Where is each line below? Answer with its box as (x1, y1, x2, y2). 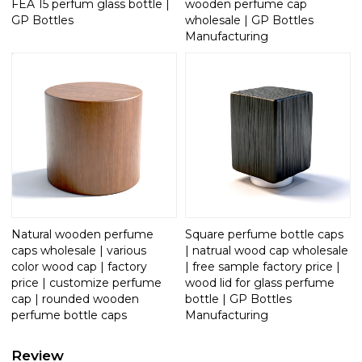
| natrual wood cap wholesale (185, 242, 348, 258)
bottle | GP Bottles (185, 291, 292, 306)
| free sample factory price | (185, 259, 340, 274)
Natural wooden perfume (11, 226, 154, 242)
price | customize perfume (11, 275, 162, 290)
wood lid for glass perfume (185, 275, 335, 290)
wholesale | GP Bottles (185, 13, 314, 28)
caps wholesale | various (11, 242, 147, 258)
